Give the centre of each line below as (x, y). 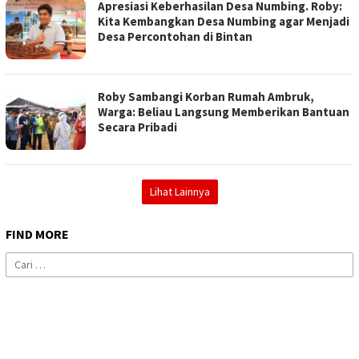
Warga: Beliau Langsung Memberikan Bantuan (224, 112)
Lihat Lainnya (179, 192)
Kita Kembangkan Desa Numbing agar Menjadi (224, 22)
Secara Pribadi (137, 127)
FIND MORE (37, 234)
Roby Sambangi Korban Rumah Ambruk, (206, 97)
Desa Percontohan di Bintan (175, 37)
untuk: (20, 278)
